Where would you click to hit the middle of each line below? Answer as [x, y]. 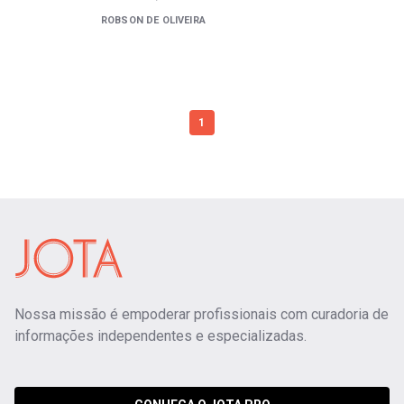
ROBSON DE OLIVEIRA [153, 20]
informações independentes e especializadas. [161, 336]
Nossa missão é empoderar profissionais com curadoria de [202, 314]
